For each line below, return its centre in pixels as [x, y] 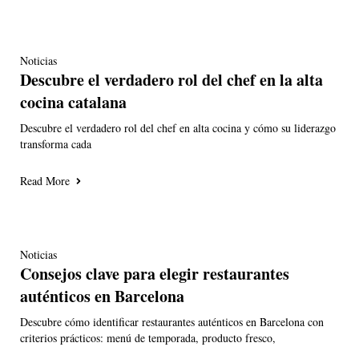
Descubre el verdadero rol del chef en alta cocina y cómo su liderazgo [178, 128]
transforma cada [56, 144]
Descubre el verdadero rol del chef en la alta [171, 80]
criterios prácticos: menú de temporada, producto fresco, [148, 338]
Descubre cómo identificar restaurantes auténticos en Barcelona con [172, 322]
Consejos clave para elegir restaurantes [155, 274]
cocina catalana [73, 103]
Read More [45, 181]
